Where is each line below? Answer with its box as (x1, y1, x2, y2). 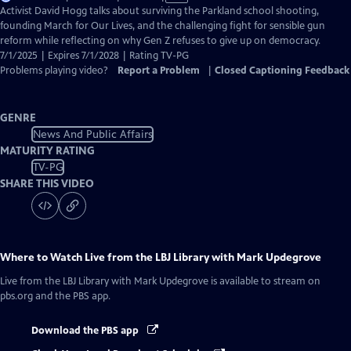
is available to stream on (208, 275, 320, 288)
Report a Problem (118, 64, 200, 77)
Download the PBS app (31, 324, 141, 337)
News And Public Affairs (32, 127, 153, 141)
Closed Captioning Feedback (215, 64, 349, 77)
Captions (159, 34, 199, 46)
